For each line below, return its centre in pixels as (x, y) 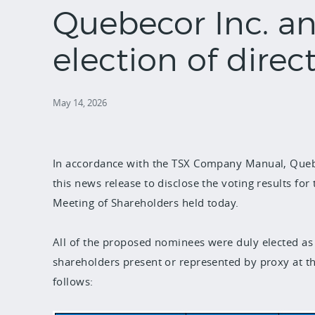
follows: (73, 281)
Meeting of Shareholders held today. (148, 202)
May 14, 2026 (80, 102)
